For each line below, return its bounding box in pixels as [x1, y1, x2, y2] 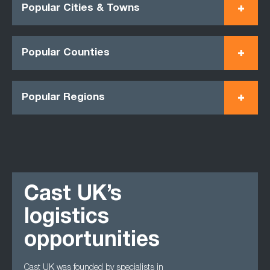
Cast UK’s [24, 185, 122, 206]
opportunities [24, 231, 160, 252]
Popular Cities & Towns [22, 3, 140, 14]
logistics [24, 208, 109, 229]
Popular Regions [22, 92, 105, 103]
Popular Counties [22, 48, 110, 58]
